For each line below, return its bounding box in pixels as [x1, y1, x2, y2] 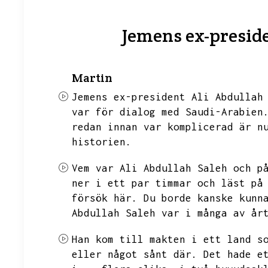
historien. [72, 136, 132, 148]
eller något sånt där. [72, 248, 197, 260]
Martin [72, 70, 112, 86]
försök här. [72, 192, 138, 204]
